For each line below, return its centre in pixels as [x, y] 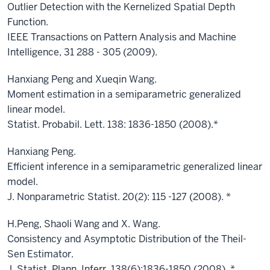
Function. [29, 22]
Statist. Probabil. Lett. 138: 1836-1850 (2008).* [114, 124]
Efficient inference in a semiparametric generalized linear [135, 167]
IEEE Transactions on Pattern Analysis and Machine [122, 37]
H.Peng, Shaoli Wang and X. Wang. [84, 224]
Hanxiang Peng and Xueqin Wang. [83, 79]
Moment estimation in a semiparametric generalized [124, 94]
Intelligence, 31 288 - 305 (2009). [83, 52]
